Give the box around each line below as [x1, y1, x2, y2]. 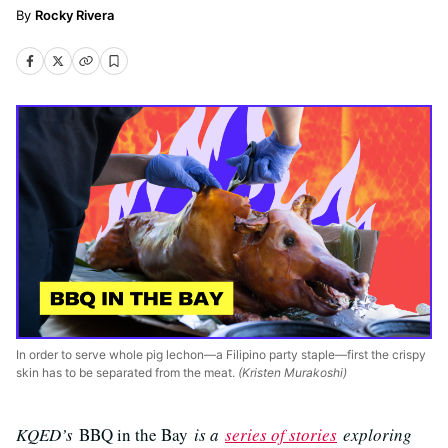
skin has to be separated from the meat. [16, 364, 235, 380]
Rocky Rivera [35, 7, 114, 23]
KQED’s [16, 422, 79, 446]
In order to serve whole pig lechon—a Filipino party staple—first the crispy [16, 346, 426, 362]
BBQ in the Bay [79, 422, 188, 446]
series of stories [225, 422, 337, 446]
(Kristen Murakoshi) [235, 364, 347, 380]
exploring [337, 422, 412, 446]
